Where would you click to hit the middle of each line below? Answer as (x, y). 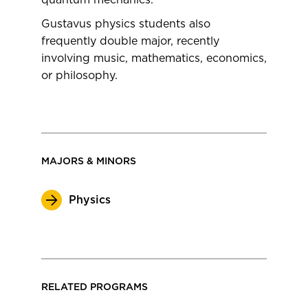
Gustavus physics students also (126, 24)
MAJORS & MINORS (89, 162)
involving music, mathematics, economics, (154, 58)
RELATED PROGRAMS (95, 287)
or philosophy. (79, 76)
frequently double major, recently (130, 41)
